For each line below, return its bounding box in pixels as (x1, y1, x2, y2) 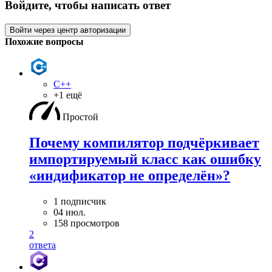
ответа (29, 239, 56, 250)
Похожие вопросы (5, 36, 84, 47)
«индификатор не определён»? (29, 167, 230, 183)
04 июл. (53, 206, 86, 217)
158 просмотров (53, 217, 120, 228)
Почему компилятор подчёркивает (29, 134, 259, 151)
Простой (63, 111, 98, 122)
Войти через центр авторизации (10, 25, 126, 35)
